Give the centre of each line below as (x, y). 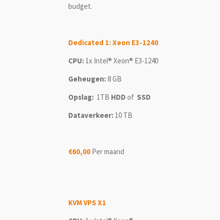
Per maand (108, 151)
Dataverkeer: (92, 115)
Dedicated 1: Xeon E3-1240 (113, 42)
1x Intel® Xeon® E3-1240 (122, 60)
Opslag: (82, 97)
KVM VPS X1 (87, 202)
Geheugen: (87, 79)
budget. (80, 6)
